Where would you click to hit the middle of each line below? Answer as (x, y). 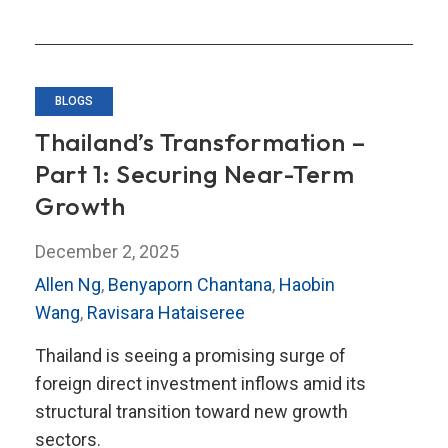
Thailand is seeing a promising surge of (190, 355)
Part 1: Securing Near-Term (194, 173)
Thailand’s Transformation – (201, 141)
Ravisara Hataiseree (166, 312)
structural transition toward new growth (191, 411)
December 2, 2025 (107, 251)
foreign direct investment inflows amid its (200, 383)
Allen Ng (68, 284)
